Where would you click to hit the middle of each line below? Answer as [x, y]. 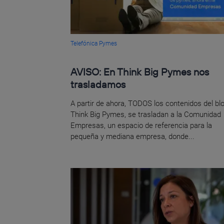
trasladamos [98, 84]
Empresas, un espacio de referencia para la [141, 125]
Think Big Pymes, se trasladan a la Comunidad [146, 114]
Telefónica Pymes [94, 43]
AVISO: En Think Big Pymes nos [140, 71]
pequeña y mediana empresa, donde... [133, 136]
